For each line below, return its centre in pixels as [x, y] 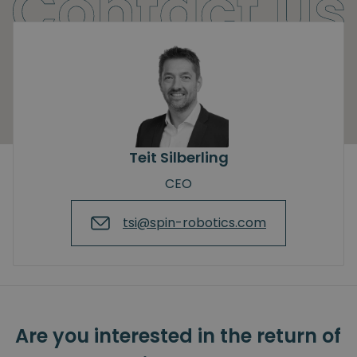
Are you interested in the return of [178, 335]
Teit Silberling [178, 157]
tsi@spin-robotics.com [194, 222]
